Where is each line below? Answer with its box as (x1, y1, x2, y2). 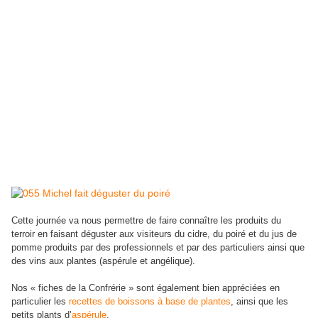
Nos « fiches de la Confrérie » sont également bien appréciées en (11, 283, 280, 293)
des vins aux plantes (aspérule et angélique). (11, 256, 195, 266)
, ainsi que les (231, 296, 288, 307)
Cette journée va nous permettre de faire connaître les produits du (11, 215, 281, 226)
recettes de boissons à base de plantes (69, 296, 231, 307)
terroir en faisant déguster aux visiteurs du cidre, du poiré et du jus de (11, 229, 297, 239)
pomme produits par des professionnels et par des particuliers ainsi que (11, 242, 305, 253)
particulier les (11, 296, 69, 307)
